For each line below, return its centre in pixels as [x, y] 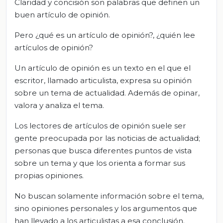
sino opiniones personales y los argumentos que [106, 208]
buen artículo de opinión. [62, 14]
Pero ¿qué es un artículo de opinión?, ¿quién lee [105, 35]
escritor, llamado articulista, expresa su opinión [103, 80]
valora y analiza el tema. [59, 105]
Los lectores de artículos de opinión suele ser [100, 125]
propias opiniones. [49, 175]
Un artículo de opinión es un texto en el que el [103, 68]
